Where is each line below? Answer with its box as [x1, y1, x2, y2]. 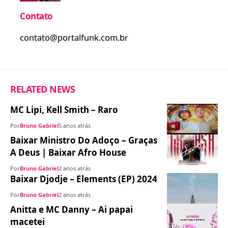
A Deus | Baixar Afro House [10, 146, 126, 158]
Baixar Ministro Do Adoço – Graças [10, 134, 157, 146]
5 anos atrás [59, 121, 91, 129]
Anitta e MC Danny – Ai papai [10, 203, 133, 215]
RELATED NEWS [10, 82, 75, 95]
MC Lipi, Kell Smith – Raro [10, 103, 118, 116]
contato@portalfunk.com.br [20, 31, 128, 43]
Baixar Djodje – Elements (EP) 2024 [10, 173, 157, 185]
